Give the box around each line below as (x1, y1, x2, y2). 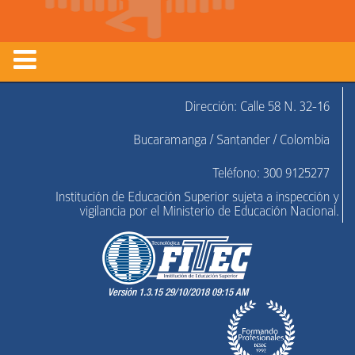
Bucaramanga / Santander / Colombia (132, 132, 330, 148)
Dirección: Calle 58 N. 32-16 (184, 99, 330, 115)
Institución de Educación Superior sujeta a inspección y (55, 189, 339, 205)
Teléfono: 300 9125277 (212, 166, 330, 181)
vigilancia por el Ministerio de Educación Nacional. (78, 204, 339, 219)
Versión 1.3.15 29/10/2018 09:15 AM (107, 288, 248, 300)
